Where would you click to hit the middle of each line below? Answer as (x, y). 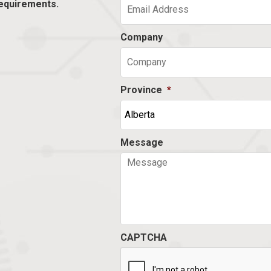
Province (141, 90)
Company (141, 37)
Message (142, 142)
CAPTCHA (143, 237)
